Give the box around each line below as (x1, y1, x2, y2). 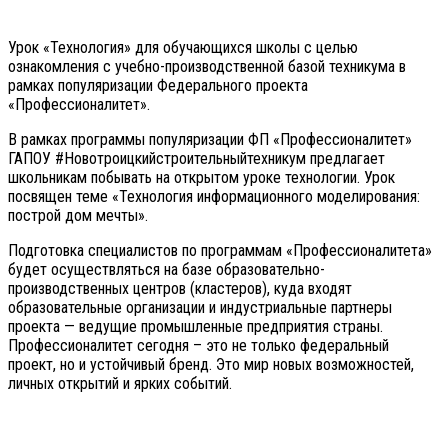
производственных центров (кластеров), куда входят (8, 279, 352, 299)
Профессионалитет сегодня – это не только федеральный (8, 336, 389, 356)
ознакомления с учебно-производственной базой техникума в (8, 57, 406, 77)
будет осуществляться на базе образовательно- (8, 260, 325, 280)
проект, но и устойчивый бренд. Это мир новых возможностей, (8, 355, 414, 375)
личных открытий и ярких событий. (8, 374, 232, 394)
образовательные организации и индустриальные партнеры (8, 298, 392, 318)
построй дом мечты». (8, 206, 148, 226)
